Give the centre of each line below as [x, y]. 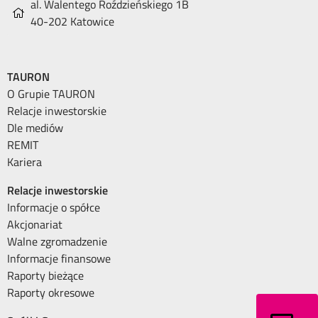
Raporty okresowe [51, 292]
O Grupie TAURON [51, 93]
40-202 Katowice [72, 21]
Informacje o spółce [54, 207]
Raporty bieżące [45, 275]
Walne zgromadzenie [57, 241]
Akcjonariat [35, 224]
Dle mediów [35, 127]
